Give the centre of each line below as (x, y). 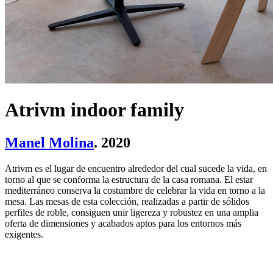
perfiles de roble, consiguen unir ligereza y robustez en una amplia (132, 212)
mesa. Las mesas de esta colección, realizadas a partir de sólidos (127, 201)
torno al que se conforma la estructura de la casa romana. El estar (129, 179)
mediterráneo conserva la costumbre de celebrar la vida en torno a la (135, 190)
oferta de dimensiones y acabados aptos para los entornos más (123, 223)
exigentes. (24, 234)
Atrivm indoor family (94, 110)
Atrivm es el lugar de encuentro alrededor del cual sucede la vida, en (136, 168)
